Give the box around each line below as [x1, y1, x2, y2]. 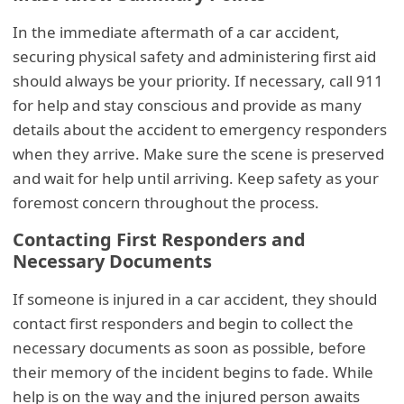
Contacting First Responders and [13, 226, 307, 252]
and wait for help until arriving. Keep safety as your [13, 167, 380, 188]
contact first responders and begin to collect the [13, 312, 354, 334]
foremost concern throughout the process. [13, 191, 320, 213]
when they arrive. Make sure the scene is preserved [13, 142, 385, 164]
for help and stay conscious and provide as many [13, 94, 363, 115]
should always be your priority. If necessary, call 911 [13, 69, 384, 91]
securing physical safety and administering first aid [13, 45, 377, 67]
